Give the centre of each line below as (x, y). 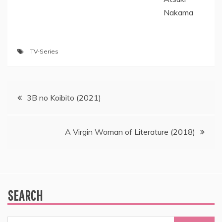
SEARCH (25, 195)
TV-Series (44, 51)
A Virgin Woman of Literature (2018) (130, 132)
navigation (35, 121)
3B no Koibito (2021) (64, 98)
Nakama (178, 12)
